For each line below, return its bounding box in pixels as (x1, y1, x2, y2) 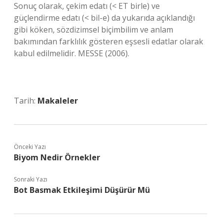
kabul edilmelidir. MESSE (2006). (14, 48, 129, 59)
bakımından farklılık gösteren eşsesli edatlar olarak (14, 36, 203, 47)
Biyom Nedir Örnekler (14, 152, 100, 163)
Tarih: (14, 95, 37, 106)
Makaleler (37, 95, 78, 106)
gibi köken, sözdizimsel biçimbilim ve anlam (14, 24, 173, 35)
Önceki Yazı (14, 143, 46, 151)
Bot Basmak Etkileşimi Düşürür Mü (14, 184, 150, 195)
